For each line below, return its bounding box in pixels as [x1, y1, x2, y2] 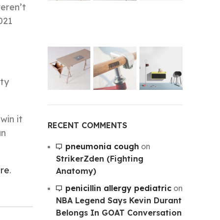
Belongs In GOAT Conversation [55, 207, 182, 218]
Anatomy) [55, 165, 96, 176]
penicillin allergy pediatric [65, 183, 171, 193]
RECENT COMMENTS [47, 120, 127, 130]
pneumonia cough [65, 141, 139, 151]
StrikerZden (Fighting [55, 153, 143, 164]
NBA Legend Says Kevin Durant [55, 195, 182, 205]
